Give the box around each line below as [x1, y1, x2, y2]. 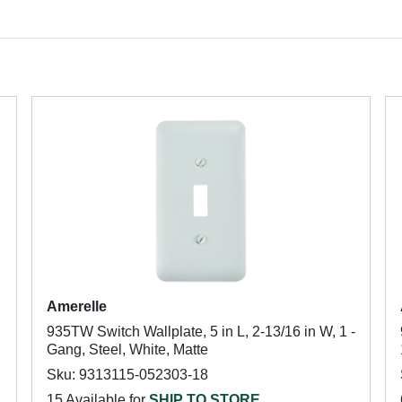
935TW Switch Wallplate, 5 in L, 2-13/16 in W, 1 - [46, 324, 355, 339]
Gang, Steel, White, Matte [46, 342, 208, 357]
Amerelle [46, 299, 107, 314]
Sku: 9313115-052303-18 [46, 367, 208, 382]
